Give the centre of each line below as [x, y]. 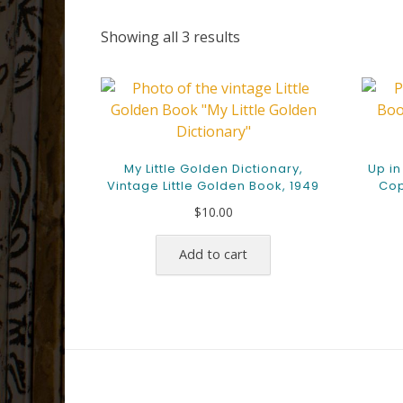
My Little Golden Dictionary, [213, 169]
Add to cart [213, 254]
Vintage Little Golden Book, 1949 [213, 186]
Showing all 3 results [170, 37]
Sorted [262, 36]
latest [258, 80]
